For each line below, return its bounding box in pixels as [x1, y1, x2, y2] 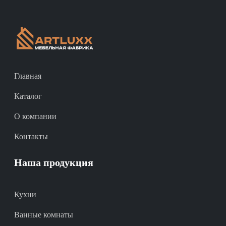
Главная [14, 72, 41, 81]
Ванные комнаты [14, 210, 73, 219]
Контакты [14, 132, 48, 141]
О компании [14, 112, 56, 121]
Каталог [14, 92, 42, 101]
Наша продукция [14, 157, 93, 168]
